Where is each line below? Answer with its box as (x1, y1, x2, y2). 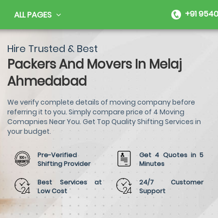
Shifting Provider (37, 159, 91, 168)
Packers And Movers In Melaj (7, 55, 182, 73)
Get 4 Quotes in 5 (139, 150, 203, 160)
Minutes (139, 159, 164, 168)
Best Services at (37, 178, 102, 187)
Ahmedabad (7, 73, 87, 90)
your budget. (7, 127, 51, 136)
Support (139, 186, 165, 196)
